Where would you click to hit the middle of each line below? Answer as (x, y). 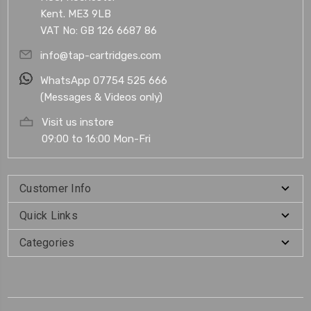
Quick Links (49, 216)
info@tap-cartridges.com (101, 56)
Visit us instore (78, 123)
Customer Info (56, 189)
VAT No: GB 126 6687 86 (99, 31)
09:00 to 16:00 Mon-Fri (96, 139)
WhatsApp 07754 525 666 (104, 81)
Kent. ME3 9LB (76, 14)
